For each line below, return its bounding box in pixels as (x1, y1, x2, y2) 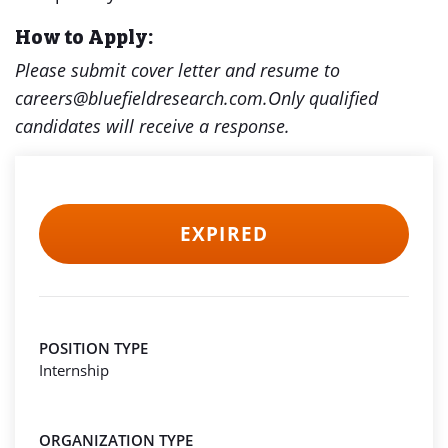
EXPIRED (180, 221, 268, 247)
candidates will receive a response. (15, 114, 290, 138)
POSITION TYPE (39, 338, 148, 358)
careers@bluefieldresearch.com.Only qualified (15, 86, 378, 110)
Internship (39, 360, 109, 380)
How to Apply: (15, 20, 153, 50)
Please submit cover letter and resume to (15, 58, 340, 82)
